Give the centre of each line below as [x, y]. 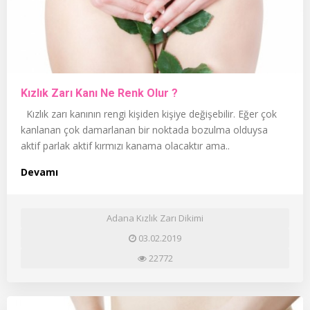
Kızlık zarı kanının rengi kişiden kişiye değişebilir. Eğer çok [149, 113]
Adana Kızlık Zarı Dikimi [155, 218]
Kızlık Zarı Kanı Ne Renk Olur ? [99, 93]
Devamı [39, 172]
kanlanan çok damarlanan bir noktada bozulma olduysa [144, 129]
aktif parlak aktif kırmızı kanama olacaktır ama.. [125, 145]
